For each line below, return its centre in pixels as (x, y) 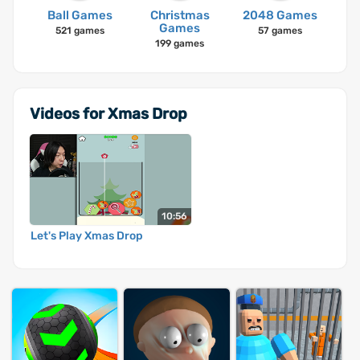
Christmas (180, 15)
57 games (280, 31)
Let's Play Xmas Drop (87, 236)
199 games (180, 43)
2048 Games (280, 15)
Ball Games (80, 15)
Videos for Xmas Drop (108, 114)
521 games (80, 31)
